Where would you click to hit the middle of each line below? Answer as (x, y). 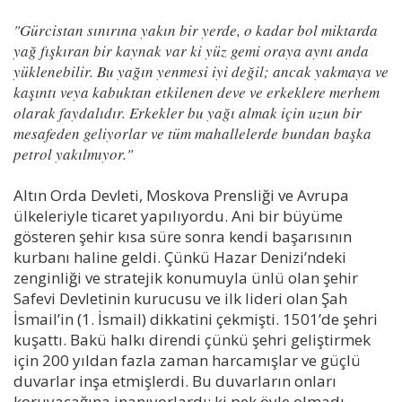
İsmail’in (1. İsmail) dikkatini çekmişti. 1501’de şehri (196, 319)
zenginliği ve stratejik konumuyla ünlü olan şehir (186, 277)
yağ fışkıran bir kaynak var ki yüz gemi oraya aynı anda (191, 50)
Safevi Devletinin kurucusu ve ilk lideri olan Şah (180, 298)
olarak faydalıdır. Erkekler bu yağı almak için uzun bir (188, 112)
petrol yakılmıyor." (73, 153)
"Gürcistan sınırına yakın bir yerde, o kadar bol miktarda (196, 30)
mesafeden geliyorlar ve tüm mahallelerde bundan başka (192, 133)
